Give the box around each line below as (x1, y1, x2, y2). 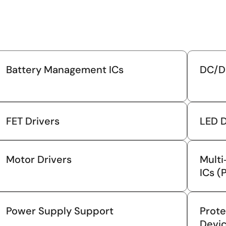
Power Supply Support (6, 204, 114, 217)
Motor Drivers (6, 152, 72, 166)
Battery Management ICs (6, 63, 124, 76)
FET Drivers (6, 114, 60, 128)
